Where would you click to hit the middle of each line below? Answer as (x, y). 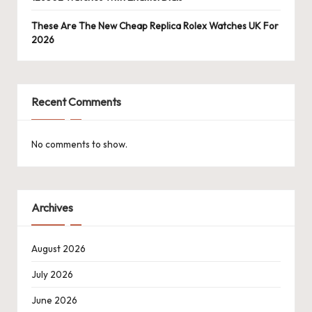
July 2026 (52, 275)
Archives (52, 207)
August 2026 (58, 249)
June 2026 (54, 301)
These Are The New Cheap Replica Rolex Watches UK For (155, 26)
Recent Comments (76, 102)
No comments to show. (79, 144)
